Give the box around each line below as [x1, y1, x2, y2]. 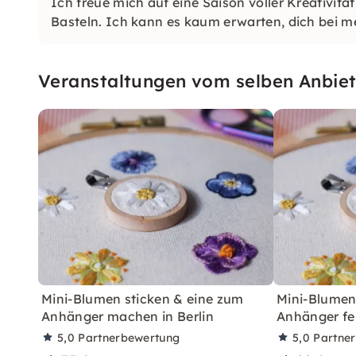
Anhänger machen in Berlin [41, 308, 215, 324]
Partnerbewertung [78, 331, 180, 345]
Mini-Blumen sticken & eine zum [41, 291, 244, 307]
